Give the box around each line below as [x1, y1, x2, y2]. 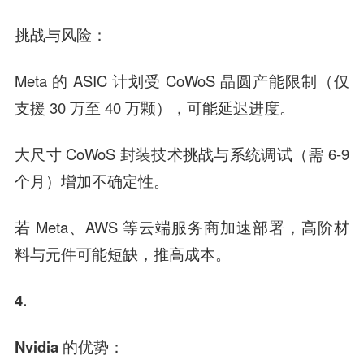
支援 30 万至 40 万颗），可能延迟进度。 [14, 97, 295, 119]
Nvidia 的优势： [14, 335, 124, 357]
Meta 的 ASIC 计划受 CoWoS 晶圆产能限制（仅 [14, 70, 350, 92]
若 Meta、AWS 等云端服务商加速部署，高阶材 [14, 216, 350, 238]
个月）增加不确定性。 [14, 170, 169, 192]
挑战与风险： [14, 24, 107, 46]
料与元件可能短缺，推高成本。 [14, 243, 231, 265]
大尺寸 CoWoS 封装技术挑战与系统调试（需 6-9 [14, 143, 350, 165]
